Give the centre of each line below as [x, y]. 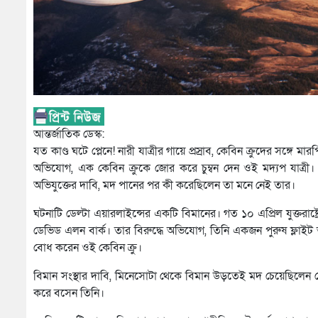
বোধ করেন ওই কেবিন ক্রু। [88, 247]
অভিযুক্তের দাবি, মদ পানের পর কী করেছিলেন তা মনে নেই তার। [164, 185]
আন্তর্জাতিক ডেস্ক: [69, 134]
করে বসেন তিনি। [69, 293]
